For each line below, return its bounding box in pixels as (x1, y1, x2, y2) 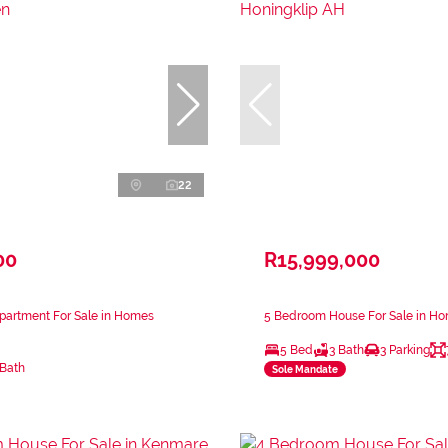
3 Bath (329, 343, 364, 358)
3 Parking (380, 343, 430, 358)
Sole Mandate (272, 363, 338, 375)
